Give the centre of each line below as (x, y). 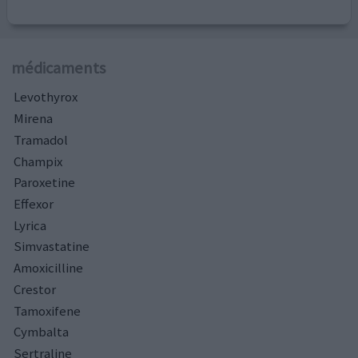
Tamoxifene (47, 310)
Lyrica (30, 225)
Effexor (34, 203)
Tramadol (41, 139)
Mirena (33, 119)
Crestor (35, 289)
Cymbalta (41, 332)
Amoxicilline (48, 268)
